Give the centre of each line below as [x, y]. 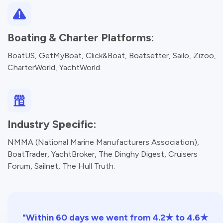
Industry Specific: [52, 124]
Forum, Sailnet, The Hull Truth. [61, 166]
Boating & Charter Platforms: [81, 38]
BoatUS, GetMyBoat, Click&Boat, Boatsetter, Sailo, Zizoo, [112, 56]
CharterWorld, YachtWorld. [55, 68]
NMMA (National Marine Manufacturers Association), [103, 142]
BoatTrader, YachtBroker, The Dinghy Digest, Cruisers [103, 154]
